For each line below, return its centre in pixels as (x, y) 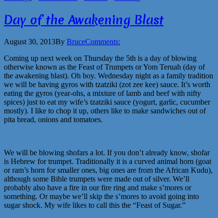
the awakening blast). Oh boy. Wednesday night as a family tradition (109, 76)
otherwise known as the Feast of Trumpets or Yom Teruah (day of (104, 67)
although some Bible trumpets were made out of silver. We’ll (97, 179)
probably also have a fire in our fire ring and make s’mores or (98, 188)
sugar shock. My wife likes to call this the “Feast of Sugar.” (95, 205)
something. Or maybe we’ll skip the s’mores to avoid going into (101, 197)
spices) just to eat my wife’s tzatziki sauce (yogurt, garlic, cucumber (107, 102)
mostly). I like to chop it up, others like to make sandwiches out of (105, 111)
